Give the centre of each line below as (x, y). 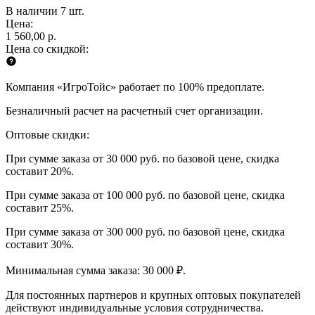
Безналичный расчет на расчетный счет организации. (134, 110)
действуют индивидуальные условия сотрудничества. (135, 307)
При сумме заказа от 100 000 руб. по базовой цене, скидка (145, 195)
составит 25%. (40, 207)
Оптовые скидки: (47, 134)
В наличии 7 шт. (45, 11)
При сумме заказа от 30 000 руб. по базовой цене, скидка (142, 158)
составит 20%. (40, 171)
